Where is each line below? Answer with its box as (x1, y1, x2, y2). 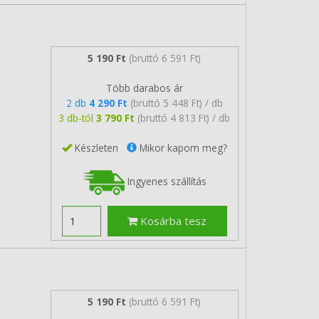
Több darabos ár (105, 80, 183, 95)
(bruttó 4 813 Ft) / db (137, 110, 231, 125)
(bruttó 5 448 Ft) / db (130, 95, 223, 110)
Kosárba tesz (137, 214, 207, 228)
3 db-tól (58, 110, 97, 125)
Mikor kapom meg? (136, 140, 227, 155)
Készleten (71, 140, 127, 155)
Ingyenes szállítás (124, 174, 206, 188)
